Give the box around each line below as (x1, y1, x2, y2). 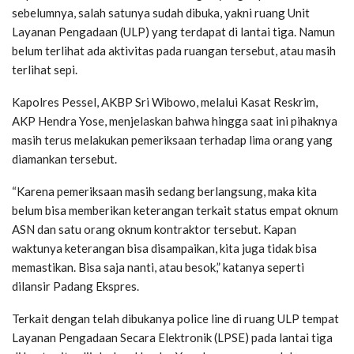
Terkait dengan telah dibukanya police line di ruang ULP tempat (12, 311, 339, 326)
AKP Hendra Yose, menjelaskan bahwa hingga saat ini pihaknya (12, 113, 337, 128)
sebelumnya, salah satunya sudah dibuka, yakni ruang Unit (12, 5, 310, 20)
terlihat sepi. (12, 62, 77, 77)
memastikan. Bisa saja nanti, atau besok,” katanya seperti (12, 259, 304, 274)
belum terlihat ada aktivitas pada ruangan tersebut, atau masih (12, 43, 336, 58)
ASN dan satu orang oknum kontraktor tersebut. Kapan (12, 221, 296, 236)
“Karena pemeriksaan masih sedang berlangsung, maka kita (12, 183, 317, 198)
